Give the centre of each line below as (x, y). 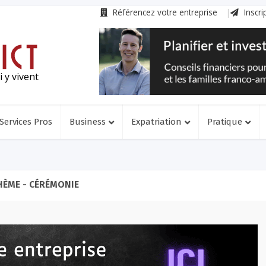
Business (88, 122)
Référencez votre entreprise (164, 12)
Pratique (225, 122)
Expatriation (156, 122)
